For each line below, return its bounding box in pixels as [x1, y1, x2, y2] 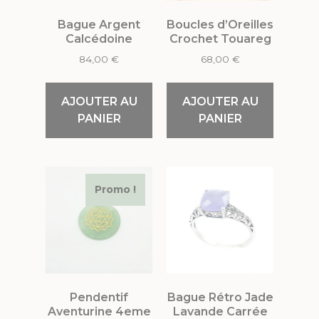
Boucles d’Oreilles [167, 17, 273, 31]
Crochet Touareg [169, 31, 271, 46]
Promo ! [95, 182, 136, 196]
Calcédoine [66, 31, 132, 46]
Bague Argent [58, 17, 140, 31]
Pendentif [70, 290, 128, 304]
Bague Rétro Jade [167, 290, 273, 304]
